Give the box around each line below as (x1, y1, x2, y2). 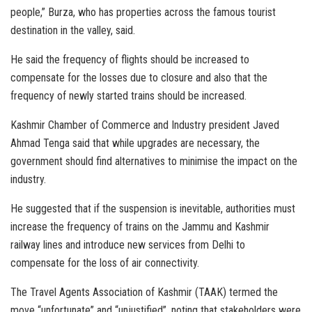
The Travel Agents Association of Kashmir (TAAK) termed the (10, 286, 278, 299)
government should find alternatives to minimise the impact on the (10, 155, 297, 169)
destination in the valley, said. (10, 24, 135, 38)
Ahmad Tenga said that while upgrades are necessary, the (10, 136, 260, 150)
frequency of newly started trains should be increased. (10, 89, 247, 103)
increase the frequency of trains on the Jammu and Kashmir (10, 220, 270, 234)
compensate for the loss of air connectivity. (10, 256, 199, 270)
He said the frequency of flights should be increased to (10, 53, 249, 67)
